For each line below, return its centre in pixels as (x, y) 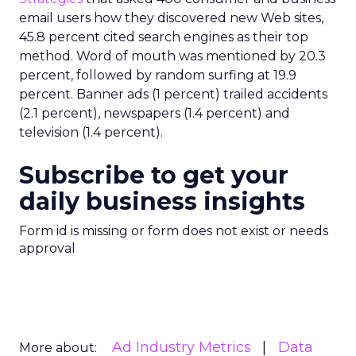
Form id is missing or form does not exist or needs (174, 231)
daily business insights (162, 201)
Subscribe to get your (154, 175)
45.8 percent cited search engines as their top (164, 37)
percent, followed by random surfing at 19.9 (158, 75)
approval (47, 248)
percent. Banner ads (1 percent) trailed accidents (173, 94)
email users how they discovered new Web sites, (171, 18)
